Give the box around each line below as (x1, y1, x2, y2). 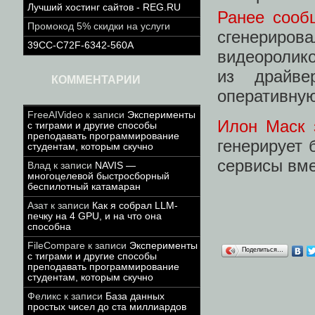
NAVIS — (95, 160, 136, 171)
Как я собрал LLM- (92, 200, 178, 211)
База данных (105, 291, 165, 302)
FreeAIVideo (27, 110, 83, 120)
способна (27, 221, 71, 232)
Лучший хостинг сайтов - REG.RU (27, 2, 181, 13)
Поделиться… (242, 245, 283, 253)
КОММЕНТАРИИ (51, 74, 141, 86)
